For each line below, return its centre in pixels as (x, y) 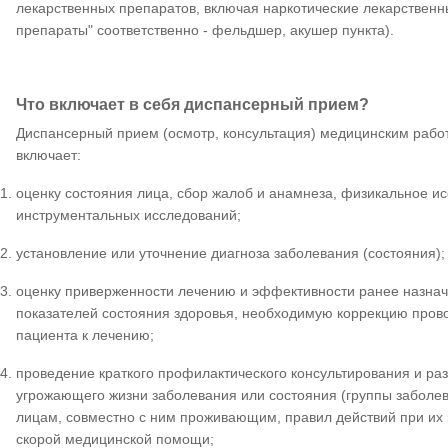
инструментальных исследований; (128, 215)
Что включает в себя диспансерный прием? (192, 104)
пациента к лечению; (84, 335)
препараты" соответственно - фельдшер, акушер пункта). (204, 30)
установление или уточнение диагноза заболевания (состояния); (230, 253)
